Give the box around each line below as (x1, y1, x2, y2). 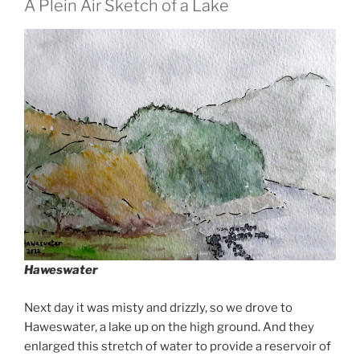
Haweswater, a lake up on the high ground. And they (24, 319, 314, 334)
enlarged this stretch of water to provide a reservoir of (24, 338, 331, 354)
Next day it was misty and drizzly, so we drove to (24, 300, 292, 315)
